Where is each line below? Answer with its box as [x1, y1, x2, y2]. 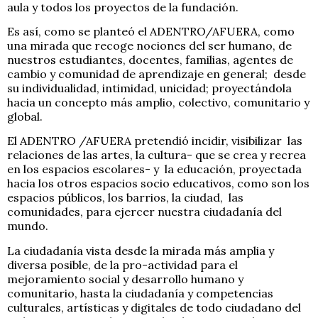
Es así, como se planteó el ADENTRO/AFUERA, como [7, 23, 295, 38]
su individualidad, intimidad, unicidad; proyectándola [7, 80, 292, 95]
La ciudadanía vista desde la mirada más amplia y [7, 243, 274, 258]
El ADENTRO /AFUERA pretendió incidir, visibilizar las [7, 133, 302, 148]
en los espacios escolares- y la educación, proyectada [7, 162, 302, 177]
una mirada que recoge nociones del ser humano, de [7, 38, 292, 53]
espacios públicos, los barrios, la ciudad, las [7, 190, 243, 205]
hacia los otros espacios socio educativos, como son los [7, 176, 309, 191]
